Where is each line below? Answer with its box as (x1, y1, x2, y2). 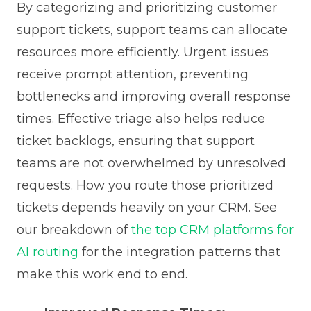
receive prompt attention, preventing (16, 67, 249, 83)
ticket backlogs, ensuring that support (16, 133, 255, 149)
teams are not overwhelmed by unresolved (16, 155, 286, 171)
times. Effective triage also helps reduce (16, 111, 265, 127)
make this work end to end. (16, 267, 187, 283)
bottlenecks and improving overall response (16, 89, 291, 105)
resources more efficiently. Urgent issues (16, 44, 269, 60)
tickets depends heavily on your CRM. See (16, 200, 277, 216)
